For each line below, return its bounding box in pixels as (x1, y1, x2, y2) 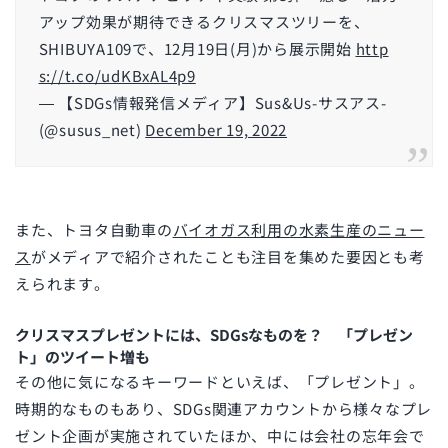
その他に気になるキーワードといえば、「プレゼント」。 (15, 371, 425, 393)
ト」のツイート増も (15, 346, 150, 368)
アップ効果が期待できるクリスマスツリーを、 (38, 11, 370, 33)
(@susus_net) (38, 119, 146, 141)
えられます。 (15, 273, 110, 295)
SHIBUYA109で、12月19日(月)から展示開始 (38, 38, 356, 60)
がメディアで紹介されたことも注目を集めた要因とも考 (30, 246, 425, 268)
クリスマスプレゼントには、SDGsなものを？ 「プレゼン (15, 324, 413, 346)
